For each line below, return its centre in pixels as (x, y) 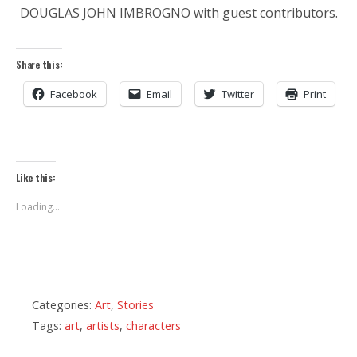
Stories (135, 304)
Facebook (74, 94)
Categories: (63, 304)
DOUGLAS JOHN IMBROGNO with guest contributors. (178, 12)
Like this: (36, 177)
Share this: (39, 64)
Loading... (38, 206)
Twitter (238, 94)
